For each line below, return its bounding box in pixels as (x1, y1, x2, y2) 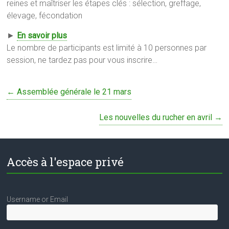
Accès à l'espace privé (7, 154, 124, 170)
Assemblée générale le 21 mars (15, 87, 132, 97)
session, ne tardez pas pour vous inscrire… (7, 55, 158, 65)
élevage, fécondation (7, 11, 83, 21)
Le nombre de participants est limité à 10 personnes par (7, 43, 207, 53)
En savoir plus (17, 31, 67, 41)
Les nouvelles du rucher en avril (99, 112, 214, 123)
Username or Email (7, 195, 68, 204)
